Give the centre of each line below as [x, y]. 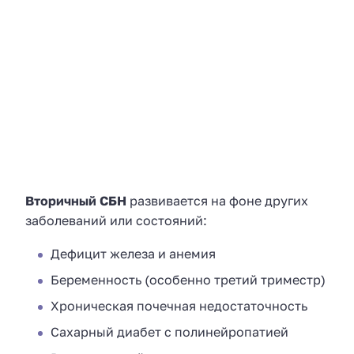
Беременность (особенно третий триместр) [188, 280]
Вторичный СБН [76, 200]
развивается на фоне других [217, 200]
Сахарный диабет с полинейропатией [169, 332]
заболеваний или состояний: [116, 220]
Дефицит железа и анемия [133, 254]
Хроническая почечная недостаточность [179, 306]
